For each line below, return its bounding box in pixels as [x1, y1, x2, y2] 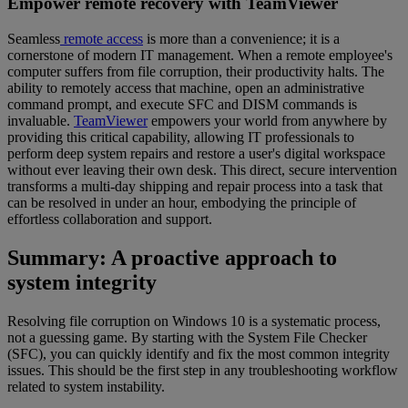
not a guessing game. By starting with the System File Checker [7, 329, 367, 345]
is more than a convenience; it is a [143, 30, 340, 46]
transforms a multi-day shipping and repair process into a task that [7, 178, 382, 194]
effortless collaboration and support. [7, 210, 212, 227]
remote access [60, 30, 143, 46]
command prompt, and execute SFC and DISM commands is [7, 96, 357, 112]
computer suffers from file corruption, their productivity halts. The [7, 63, 384, 79]
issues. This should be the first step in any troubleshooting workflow [7, 362, 398, 378]
